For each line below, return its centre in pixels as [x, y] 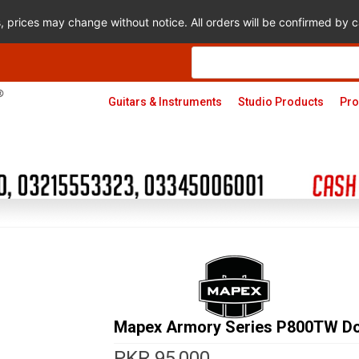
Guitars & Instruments [165, 102]
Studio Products [280, 102]
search [209, 63]
